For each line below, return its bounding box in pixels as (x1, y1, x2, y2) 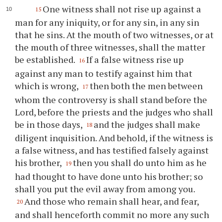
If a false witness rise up (86, 54, 184, 66)
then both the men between (90, 79, 203, 92)
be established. (15, 54, 77, 66)
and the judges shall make (94, 118, 201, 130)
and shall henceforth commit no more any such (15, 209, 210, 221)
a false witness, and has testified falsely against (15, 144, 209, 157)
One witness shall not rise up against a (42, 2, 201, 15)
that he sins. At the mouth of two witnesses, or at (15, 29, 214, 41)
